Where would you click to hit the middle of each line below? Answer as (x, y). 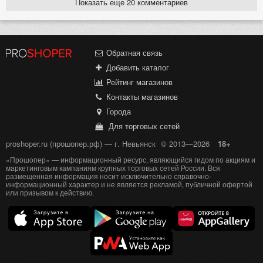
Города (117, 112)
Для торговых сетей (141, 126)
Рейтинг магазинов (138, 82)
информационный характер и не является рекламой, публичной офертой (129, 184)
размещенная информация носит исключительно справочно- (109, 176)
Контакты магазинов (141, 97)
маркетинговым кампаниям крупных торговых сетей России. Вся (113, 167)
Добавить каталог (136, 68)
